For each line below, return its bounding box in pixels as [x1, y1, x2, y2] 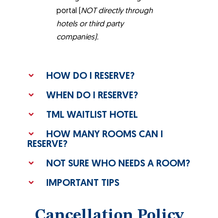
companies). [56, 34, 98, 41]
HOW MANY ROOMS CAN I [46, 130, 163, 140]
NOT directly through [81, 7, 153, 15]
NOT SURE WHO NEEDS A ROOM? [46, 159, 191, 169]
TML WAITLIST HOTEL [46, 110, 138, 120]
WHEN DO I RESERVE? [46, 91, 139, 101]
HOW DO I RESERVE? [46, 72, 135, 81]
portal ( [56, 7, 81, 15]
